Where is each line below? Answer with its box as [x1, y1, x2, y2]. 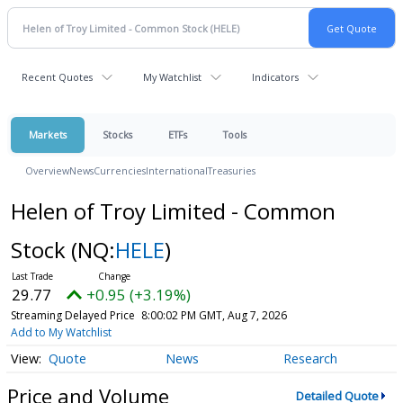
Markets [29, 128, 67, 141]
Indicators [252, 70, 299, 84]
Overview [25, 164, 69, 177]
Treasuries [208, 164, 255, 177]
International [146, 164, 208, 177]
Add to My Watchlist [10, 325, 112, 340]
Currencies [94, 164, 146, 177]
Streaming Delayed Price [10, 308, 135, 323]
